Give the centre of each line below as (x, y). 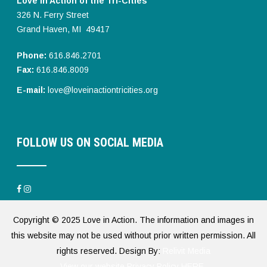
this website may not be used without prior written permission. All (133, 235)
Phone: (32, 55)
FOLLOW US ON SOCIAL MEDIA (90, 142)
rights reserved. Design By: (109, 251)
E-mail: (31, 90)
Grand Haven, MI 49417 (63, 29)
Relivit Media (186, 251)
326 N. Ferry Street (53, 15)
